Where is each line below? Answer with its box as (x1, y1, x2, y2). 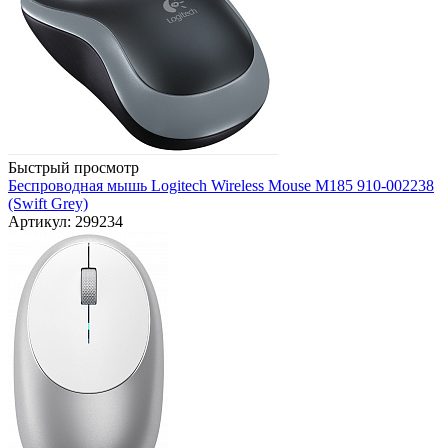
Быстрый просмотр (8, 159, 139, 177)
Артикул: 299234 (8, 213, 123, 231)
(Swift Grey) (8, 195, 88, 213)
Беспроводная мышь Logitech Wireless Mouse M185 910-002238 (8, 177, 434, 195)
